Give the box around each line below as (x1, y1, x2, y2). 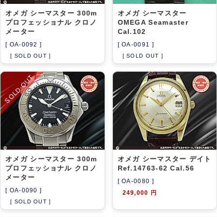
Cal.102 (117, 27, 146, 35)
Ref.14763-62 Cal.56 (117, 164, 195, 172)
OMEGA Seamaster (117, 18, 189, 26)
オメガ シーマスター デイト (117, 155, 212, 163)
